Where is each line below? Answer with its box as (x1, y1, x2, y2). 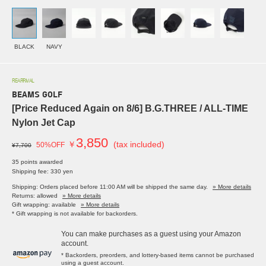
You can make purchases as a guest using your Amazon (61, 230, 241, 239)
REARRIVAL (12, 78, 34, 84)
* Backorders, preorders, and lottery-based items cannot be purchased (61, 252, 254, 259)
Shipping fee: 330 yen (12, 168, 73, 175)
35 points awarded (12, 159, 63, 166)
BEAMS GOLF (12, 91, 62, 100)
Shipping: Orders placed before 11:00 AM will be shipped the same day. (12, 183, 208, 191)
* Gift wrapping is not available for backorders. (12, 210, 138, 217)
